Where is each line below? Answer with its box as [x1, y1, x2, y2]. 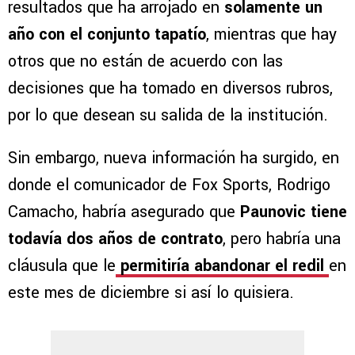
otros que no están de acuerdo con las [8, 50, 283, 74]
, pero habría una [223, 227, 341, 251]
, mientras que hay [206, 23, 337, 47]
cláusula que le [8, 254, 116, 278]
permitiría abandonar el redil [116, 254, 329, 278]
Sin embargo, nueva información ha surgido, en [8, 147, 339, 170]
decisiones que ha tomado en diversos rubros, [8, 77, 333, 101]
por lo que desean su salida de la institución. [8, 104, 333, 128]
